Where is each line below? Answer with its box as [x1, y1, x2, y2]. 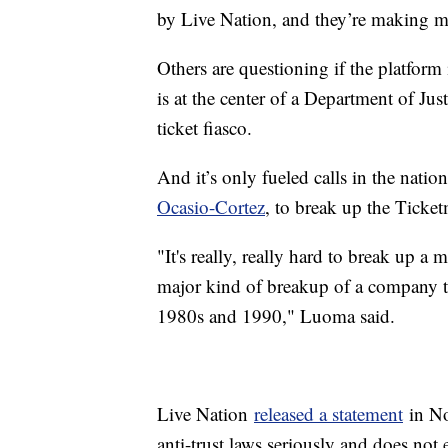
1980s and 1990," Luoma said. [157, 303, 407, 329]
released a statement [254, 401, 403, 427]
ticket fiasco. [157, 115, 258, 141]
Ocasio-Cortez [157, 194, 265, 220]
